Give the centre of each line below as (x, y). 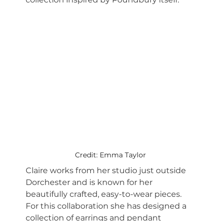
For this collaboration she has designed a (107, 206)
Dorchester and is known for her (90, 182)
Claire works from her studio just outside (107, 170)
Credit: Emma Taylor (110, 155)
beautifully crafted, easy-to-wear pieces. (105, 194)
